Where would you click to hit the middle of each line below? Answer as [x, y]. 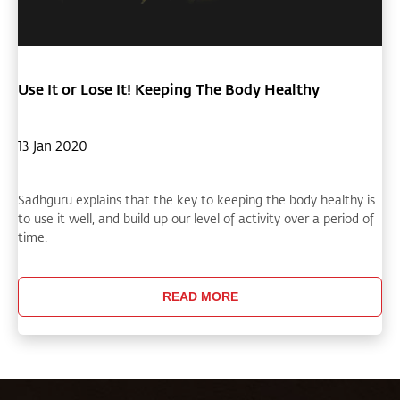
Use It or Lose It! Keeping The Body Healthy [169, 88]
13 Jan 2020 [53, 145]
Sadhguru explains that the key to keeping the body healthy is [196, 199]
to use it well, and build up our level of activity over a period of [196, 218]
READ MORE [200, 297]
